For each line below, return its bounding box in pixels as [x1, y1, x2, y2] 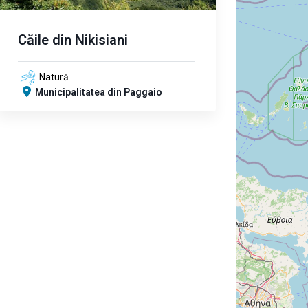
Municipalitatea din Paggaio [35, 87, 162, 98]
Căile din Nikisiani [18, 32, 128, 48]
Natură [39, 71, 69, 82]
